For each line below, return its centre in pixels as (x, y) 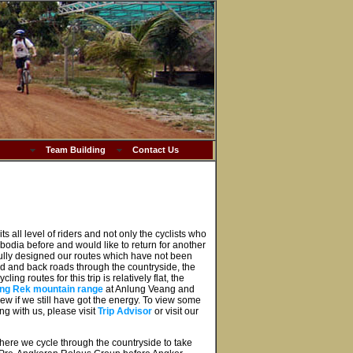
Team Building (75, 150)
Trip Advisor (124, 311)
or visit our (175, 311)
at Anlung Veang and (149, 289)
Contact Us (155, 150)
